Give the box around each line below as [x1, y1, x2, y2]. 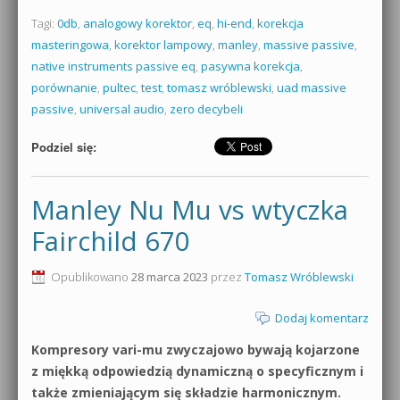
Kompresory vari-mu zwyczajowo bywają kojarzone [31, 340, 360, 358]
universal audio [79, 100, 164, 117]
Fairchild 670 [31, 222, 190, 259]
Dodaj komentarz [275, 309, 369, 326]
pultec [103, 79, 136, 96]
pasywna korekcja [201, 57, 300, 74]
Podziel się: [31, 137, 96, 155]
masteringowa [31, 36, 109, 53]
